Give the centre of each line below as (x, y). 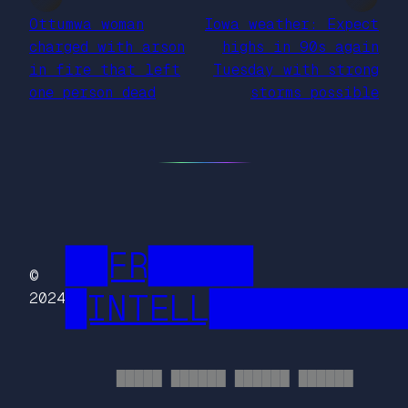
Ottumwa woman (87, 24)
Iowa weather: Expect (292, 24)
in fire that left (105, 69)
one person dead (92, 92)
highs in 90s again (301, 46)
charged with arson (107, 46)
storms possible (315, 92)
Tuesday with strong (296, 69)
